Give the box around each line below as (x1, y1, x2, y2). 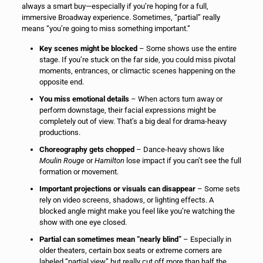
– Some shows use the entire (137, 43, 237, 53)
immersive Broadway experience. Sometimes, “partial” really (21, 12, 220, 22)
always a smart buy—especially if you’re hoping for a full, (21, 1, 208, 11)
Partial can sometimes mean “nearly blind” (39, 234, 181, 244)
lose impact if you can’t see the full (124, 156, 241, 165)
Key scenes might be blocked (39, 43, 137, 53)
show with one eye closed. (39, 217, 127, 227)
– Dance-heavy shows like (134, 144, 224, 154)
